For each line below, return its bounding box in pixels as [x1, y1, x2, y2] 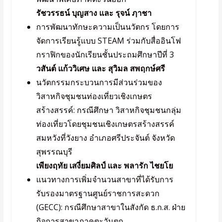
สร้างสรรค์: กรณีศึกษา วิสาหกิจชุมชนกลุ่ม [36, 104, 181, 115]
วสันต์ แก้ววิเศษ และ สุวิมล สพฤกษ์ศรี [36, 62, 165, 74]
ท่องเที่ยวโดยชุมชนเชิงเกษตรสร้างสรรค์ [36, 118, 174, 129]
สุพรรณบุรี [36, 146, 72, 157]
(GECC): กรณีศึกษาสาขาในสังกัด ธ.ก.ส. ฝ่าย [36, 201, 185, 213]
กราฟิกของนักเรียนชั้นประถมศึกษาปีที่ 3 [36, 49, 174, 60]
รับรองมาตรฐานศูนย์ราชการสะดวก [36, 187, 160, 199]
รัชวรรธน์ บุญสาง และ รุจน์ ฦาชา [36, 7, 152, 18]
